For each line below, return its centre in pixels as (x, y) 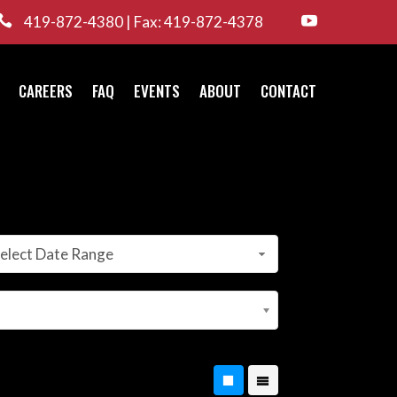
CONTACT (288, 91)
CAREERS (46, 91)
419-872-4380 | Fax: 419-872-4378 (144, 22)
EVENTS (157, 91)
